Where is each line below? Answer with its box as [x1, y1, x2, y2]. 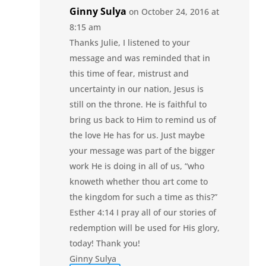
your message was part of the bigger [69, 144, 216, 156]
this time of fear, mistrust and [69, 67, 189, 79]
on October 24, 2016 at [129, 5, 220, 17]
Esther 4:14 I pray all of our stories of [69, 206, 217, 218]
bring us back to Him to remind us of [69, 113, 217, 125]
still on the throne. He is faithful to [69, 98, 207, 110]
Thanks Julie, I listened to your [69, 36, 191, 48]
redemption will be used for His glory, [69, 221, 220, 233]
